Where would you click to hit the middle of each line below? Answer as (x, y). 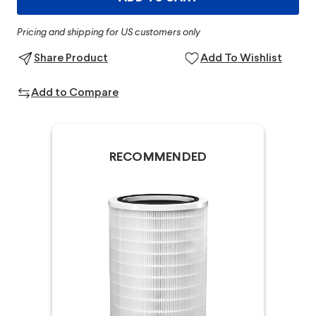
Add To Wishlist (241, 59)
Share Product (71, 59)
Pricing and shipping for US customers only (109, 33)
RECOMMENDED (158, 158)
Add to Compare (75, 93)
